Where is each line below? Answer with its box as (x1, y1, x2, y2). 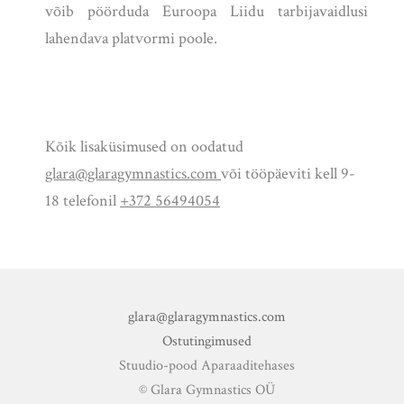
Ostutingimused (161, 332, 252, 352)
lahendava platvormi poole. (45, 28, 217, 50)
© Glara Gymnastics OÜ (138, 381, 275, 400)
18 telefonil (45, 190, 120, 212)
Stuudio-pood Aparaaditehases (118, 356, 295, 376)
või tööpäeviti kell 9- (221, 163, 355, 185)
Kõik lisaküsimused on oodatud (45, 136, 243, 158)
